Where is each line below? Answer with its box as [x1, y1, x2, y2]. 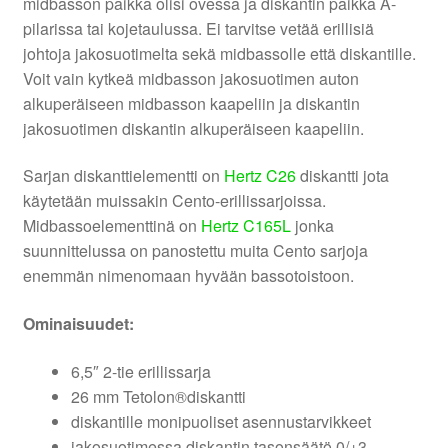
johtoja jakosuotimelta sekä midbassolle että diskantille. [22, 41, 416, 65]
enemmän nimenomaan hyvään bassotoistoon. [22, 264, 354, 288]
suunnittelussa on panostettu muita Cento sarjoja [22, 239, 368, 263]
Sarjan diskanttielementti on [22, 164, 224, 188]
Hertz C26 [223, 164, 296, 188]
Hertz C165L [200, 214, 291, 238]
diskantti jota [295, 164, 389, 188]
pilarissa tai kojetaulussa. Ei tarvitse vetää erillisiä [22, 16, 374, 40]
